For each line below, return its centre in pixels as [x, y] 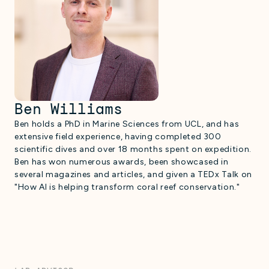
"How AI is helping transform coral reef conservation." [127, 187]
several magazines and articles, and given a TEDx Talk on [133, 175]
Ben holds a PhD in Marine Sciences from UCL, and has [127, 124]
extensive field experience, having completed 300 [118, 137]
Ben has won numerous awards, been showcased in [122, 162]
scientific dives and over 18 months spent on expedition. [133, 150]
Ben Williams [68, 109]
